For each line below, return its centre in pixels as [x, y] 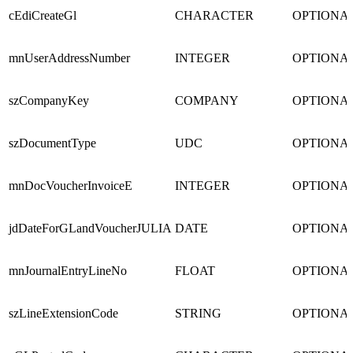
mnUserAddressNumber [69, 58]
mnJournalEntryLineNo [68, 271]
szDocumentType [52, 143]
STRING [198, 314]
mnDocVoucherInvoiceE [71, 186]
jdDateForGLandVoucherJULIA [90, 229]
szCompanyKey [49, 101]
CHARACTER [214, 16]
